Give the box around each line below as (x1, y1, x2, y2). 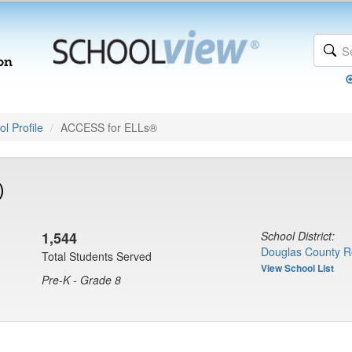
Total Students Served (42, 248, 152, 264)
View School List (261, 261, 334, 275)
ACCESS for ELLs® (60, 119, 157, 135)
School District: (261, 228, 335, 244)
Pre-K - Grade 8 (42, 272, 121, 288)
